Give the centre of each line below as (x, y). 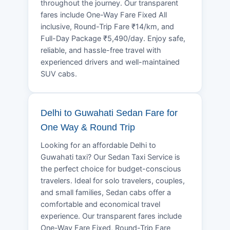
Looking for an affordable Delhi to (98, 145)
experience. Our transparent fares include (111, 216)
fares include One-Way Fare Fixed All (104, 15)
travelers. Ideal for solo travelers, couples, (113, 180)
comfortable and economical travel (100, 204)
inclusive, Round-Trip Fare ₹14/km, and (107, 26)
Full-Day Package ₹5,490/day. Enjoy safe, (113, 38)
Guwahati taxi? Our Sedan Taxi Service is (110, 157)
